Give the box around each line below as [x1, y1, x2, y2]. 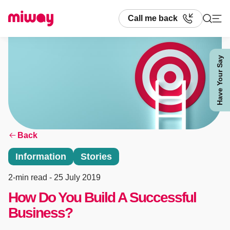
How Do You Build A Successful [8, 189, 196, 205]
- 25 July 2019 [49, 172, 101, 182]
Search [17, 62, 45, 70]
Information [15, 151, 66, 162]
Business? [8, 204, 72, 221]
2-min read [8, 172, 49, 182]
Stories [81, 151, 112, 162]
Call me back [128, 14, 178, 23]
